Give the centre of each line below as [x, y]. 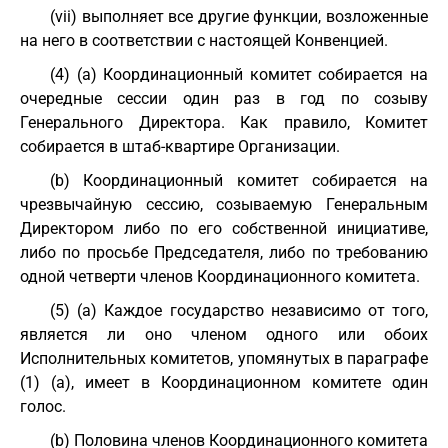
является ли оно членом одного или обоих [224, 334]
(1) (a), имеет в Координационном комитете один [224, 382]
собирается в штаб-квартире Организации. [180, 146]
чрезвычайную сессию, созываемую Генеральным [224, 204]
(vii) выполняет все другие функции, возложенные [239, 16]
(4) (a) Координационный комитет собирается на [239, 74]
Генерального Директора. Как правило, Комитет [224, 122]
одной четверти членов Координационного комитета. [220, 276]
